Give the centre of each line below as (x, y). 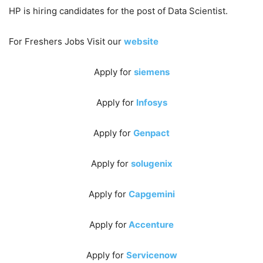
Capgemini (151, 194)
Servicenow (151, 255)
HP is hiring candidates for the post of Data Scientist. (118, 11)
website (141, 41)
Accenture (150, 224)
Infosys (151, 102)
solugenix (151, 163)
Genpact (151, 133)
